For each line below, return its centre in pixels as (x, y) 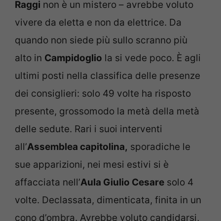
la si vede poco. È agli (151, 58)
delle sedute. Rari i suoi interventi (89, 129)
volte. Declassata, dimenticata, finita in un (108, 200)
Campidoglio (73, 58)
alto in (30, 58)
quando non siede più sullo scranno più (101, 40)
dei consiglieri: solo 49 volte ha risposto (103, 94)
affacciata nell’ (48, 183)
